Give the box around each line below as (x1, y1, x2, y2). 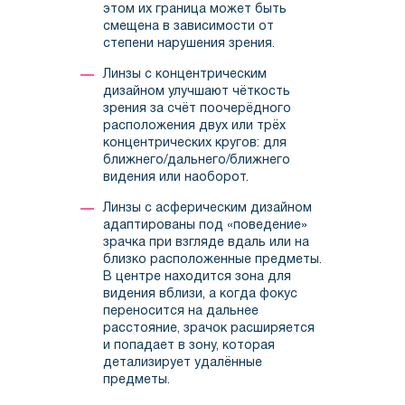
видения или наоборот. (103, 172, 249, 184)
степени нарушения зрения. (103, 38, 275, 51)
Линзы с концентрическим (103, 69, 267, 81)
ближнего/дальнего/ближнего (103, 155, 290, 167)
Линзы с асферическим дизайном (103, 202, 312, 215)
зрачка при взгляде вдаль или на (103, 237, 309, 250)
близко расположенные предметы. (103, 254, 322, 267)
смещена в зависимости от (103, 21, 274, 33)
